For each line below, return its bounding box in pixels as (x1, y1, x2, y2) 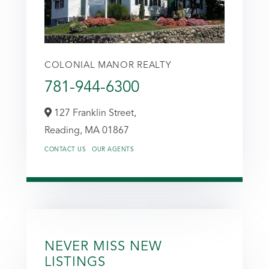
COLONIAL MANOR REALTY (44, 61, 172, 70)
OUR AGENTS (92, 146, 134, 153)
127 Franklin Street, (52, 108, 136, 118)
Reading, (44, 125, 85, 136)
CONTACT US (44, 146, 86, 153)
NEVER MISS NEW (44, 240, 162, 253)
